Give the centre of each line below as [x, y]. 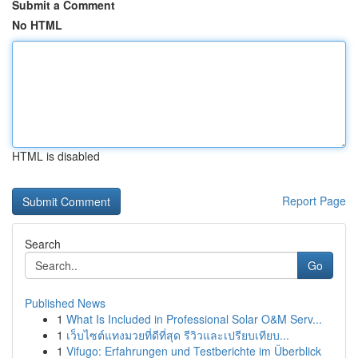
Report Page [314, 201]
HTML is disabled [56, 156]
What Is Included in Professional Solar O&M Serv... [194, 319]
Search [43, 244]
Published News [65, 303]
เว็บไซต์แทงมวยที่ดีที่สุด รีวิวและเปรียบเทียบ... [178, 335]
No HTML [37, 25]
